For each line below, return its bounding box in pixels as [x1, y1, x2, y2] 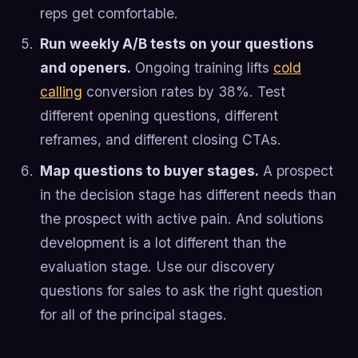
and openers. [39, 59, 131, 77]
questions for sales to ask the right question [39, 281, 323, 299]
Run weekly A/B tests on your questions [39, 35, 314, 53]
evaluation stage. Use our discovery [39, 257, 275, 275]
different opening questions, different [39, 107, 278, 125]
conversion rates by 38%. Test [82, 83, 285, 101]
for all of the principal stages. [39, 305, 227, 323]
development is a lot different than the [39, 233, 286, 251]
